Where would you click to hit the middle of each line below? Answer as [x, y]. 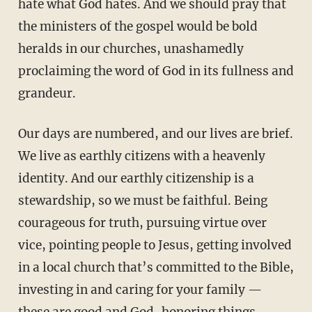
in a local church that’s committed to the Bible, [156, 267]
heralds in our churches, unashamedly [131, 48]
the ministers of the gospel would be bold [138, 26]
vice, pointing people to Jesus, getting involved [155, 245]
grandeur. [47, 93]
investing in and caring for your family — [140, 289]
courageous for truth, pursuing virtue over [142, 223]
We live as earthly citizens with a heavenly [141, 156]
